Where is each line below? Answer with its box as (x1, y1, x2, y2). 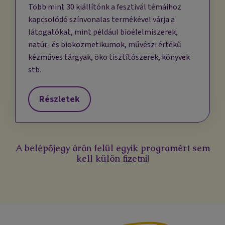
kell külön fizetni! (76, 153, 149, 165)
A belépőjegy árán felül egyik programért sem (15, 142, 210, 154)
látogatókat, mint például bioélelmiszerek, (28, 27, 178, 38)
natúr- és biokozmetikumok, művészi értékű (28, 39, 182, 51)
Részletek (39, 93, 80, 106)
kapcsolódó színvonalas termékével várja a (28, 14, 175, 26)
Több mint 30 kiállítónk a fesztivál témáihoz (28, 2, 182, 13)
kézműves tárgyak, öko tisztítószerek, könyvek (28, 52, 190, 63)
